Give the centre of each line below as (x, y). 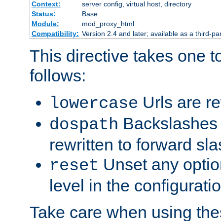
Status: (43, 14)
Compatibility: (55, 34)
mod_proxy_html (108, 24)
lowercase (94, 104)
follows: (58, 76)
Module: (45, 24)
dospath (84, 125)
